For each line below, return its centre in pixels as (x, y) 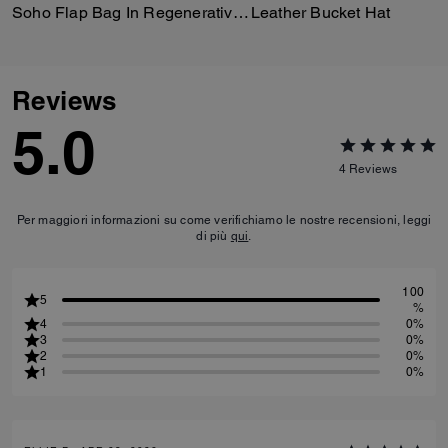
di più (213, 235)
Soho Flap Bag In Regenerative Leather (240, 12)
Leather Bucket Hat (320, 12)
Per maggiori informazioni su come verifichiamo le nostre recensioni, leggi (224, 219)
